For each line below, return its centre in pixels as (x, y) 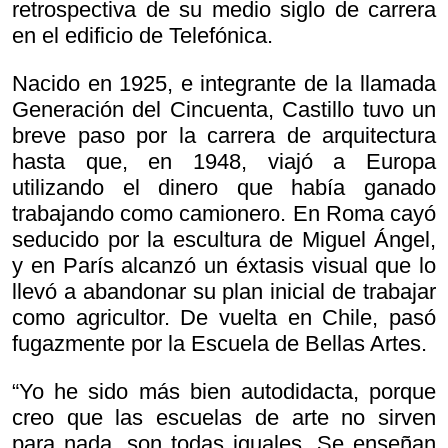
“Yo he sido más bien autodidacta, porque (224, 392)
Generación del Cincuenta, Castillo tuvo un (224, 110)
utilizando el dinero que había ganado (224, 188)
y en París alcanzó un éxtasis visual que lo (224, 266)
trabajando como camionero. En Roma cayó (224, 214)
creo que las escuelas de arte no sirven (224, 418)
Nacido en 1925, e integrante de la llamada (224, 84)
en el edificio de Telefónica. (142, 36)
